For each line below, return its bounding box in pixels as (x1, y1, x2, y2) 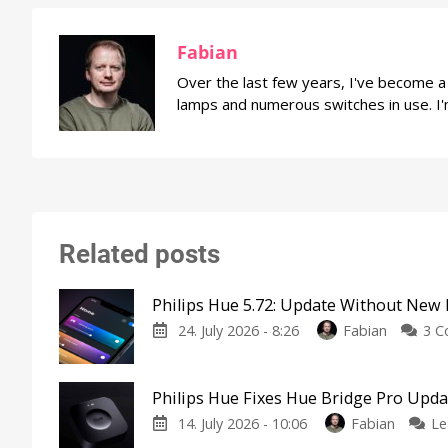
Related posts (59, 239, 220, 270)
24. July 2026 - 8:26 (177, 321, 303, 341)
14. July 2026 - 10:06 (177, 414, 311, 434)
